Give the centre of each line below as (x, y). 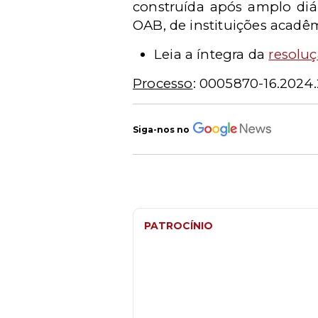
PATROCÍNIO (179, 226)
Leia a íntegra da (212, 54)
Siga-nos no (161, 129)
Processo (163, 83)
